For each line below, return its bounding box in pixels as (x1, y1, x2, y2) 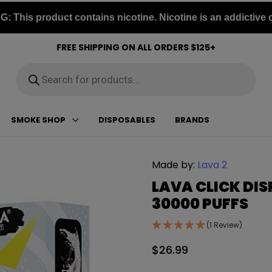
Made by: (151, 158, 197, 172)
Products (15, 61, 56, 73)
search (15, 71, 46, 83)
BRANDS (175, 114, 209, 126)
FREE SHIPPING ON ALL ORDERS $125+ (56, 41, 216, 53)
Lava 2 (197, 158, 227, 172)
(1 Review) (206, 220, 242, 230)
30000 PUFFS (151, 194, 248, 214)
